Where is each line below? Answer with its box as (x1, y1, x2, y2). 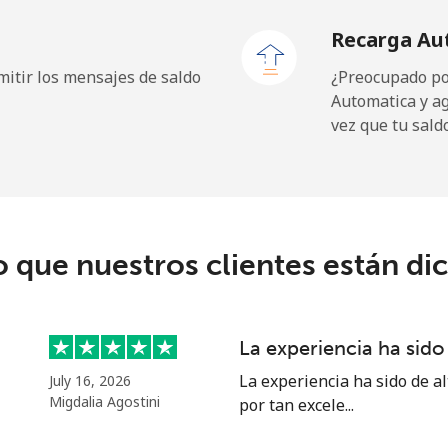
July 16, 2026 (49, 371, 131, 390)
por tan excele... (239, 394, 354, 416)
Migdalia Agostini (49, 392, 160, 411)
